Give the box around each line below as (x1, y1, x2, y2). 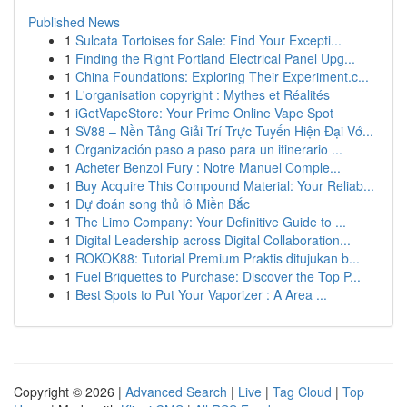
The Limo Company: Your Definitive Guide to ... (75, 213, 346, 231)
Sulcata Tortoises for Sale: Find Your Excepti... (75, 31, 342, 49)
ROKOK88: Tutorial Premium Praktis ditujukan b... (75, 249, 360, 267)
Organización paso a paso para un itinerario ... (75, 140, 342, 158)
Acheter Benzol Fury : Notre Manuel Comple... (75, 158, 341, 176)
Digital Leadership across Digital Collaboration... (75, 231, 351, 249)
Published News (28, 13, 120, 31)
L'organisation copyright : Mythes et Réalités (75, 85, 330, 104)
